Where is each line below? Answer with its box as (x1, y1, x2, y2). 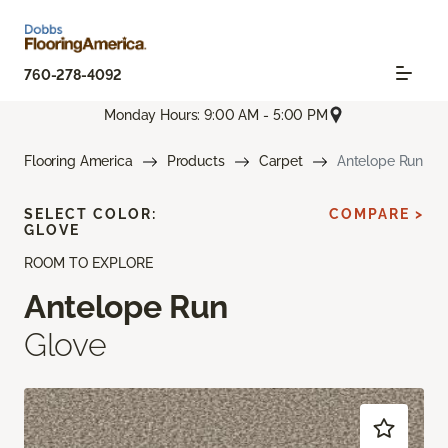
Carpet (258, 153, 303, 170)
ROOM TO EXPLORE (24, 255, 153, 272)
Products (166, 153, 225, 170)
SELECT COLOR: (24, 206, 157, 223)
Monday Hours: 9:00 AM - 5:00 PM (104, 106, 328, 123)
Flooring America (24, 153, 133, 170)
